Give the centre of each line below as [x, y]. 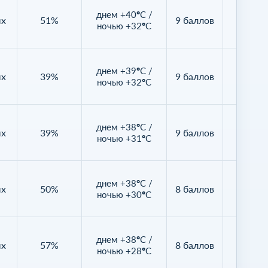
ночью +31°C [124, 138]
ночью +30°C [124, 194]
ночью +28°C [124, 250]
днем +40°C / [124, 14]
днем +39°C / [124, 70]
